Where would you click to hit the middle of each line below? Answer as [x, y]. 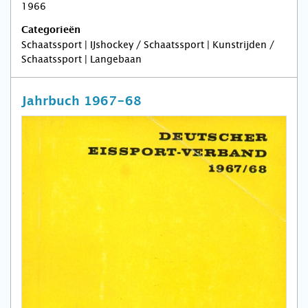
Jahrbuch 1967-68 [81, 102]
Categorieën [51, 31]
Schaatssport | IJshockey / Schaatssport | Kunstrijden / [148, 45]
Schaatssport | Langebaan [81, 59]
